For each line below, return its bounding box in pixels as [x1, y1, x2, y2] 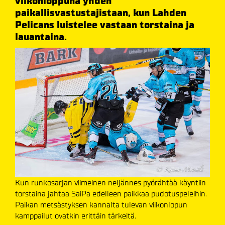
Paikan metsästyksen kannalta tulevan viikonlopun [15, 200, 187, 210]
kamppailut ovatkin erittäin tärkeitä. [15, 211, 136, 221]
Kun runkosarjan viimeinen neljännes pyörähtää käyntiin [15, 178, 206, 188]
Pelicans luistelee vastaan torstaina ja [15, 19, 194, 31]
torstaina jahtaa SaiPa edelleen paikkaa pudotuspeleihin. [15, 189, 207, 199]
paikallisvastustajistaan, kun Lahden [15, 7, 186, 19]
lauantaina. [15, 31, 67, 43]
